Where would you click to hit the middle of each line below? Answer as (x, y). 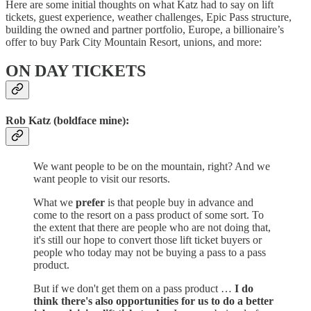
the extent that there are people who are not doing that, (152, 227)
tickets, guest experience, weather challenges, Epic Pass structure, (149, 17)
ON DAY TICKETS (76, 71)
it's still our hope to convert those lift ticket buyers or (148, 239)
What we (54, 202)
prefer (90, 202)
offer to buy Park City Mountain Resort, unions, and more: (134, 42)
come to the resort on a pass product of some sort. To (149, 215)
